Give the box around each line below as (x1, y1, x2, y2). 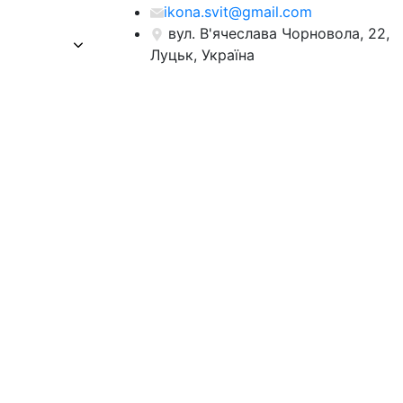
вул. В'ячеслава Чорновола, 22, (168, 23, 390, 42)
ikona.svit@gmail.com (164, 2, 312, 21)
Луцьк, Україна (150, 45, 255, 64)
